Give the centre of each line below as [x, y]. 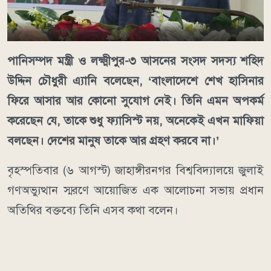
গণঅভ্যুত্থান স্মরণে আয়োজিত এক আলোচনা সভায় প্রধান [135, 190]
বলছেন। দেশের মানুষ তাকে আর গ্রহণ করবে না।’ [113, 140]
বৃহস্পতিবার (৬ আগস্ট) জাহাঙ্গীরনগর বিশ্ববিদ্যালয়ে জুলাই [135, 170]
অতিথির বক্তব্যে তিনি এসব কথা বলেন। [93, 210]
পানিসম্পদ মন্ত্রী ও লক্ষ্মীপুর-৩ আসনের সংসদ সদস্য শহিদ [135, 60]
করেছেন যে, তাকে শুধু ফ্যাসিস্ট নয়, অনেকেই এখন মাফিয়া [135, 120]
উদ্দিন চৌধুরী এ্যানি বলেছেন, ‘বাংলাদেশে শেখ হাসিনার [135, 80]
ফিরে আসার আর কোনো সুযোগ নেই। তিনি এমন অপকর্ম [135, 100]
